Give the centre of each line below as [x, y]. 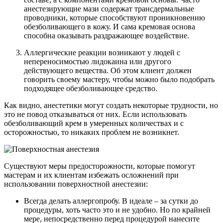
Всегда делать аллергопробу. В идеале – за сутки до [111, 201]
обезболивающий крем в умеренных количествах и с [94, 123]
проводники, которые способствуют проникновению [114, 17]
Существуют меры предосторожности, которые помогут [100, 166]
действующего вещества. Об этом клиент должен [108, 70]
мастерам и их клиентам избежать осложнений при [91, 175]
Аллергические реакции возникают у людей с [102, 52]
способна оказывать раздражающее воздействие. [107, 35]
